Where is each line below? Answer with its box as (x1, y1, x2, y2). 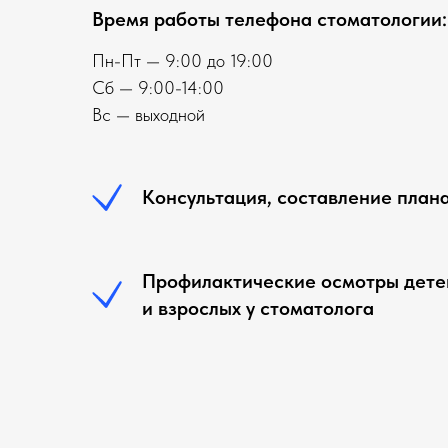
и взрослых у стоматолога (142, 296, 374, 320)
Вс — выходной (92, 104, 205, 125)
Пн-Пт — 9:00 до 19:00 (92, 50, 273, 71)
